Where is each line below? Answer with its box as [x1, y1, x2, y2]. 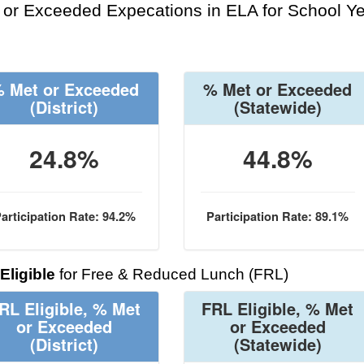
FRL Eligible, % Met [201, 297, 354, 320]
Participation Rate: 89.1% [206, 208, 349, 225]
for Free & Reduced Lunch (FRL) [55, 266, 288, 283]
